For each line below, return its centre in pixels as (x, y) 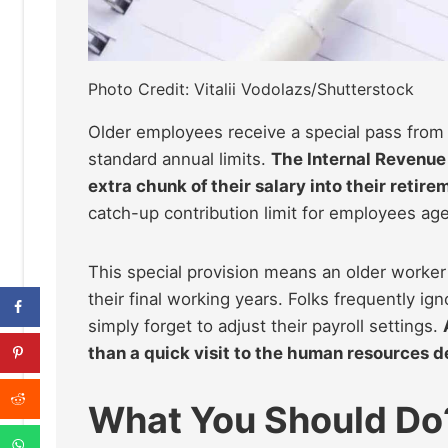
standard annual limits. (179, 159)
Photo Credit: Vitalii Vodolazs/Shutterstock (251, 89)
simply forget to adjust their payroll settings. (265, 326)
